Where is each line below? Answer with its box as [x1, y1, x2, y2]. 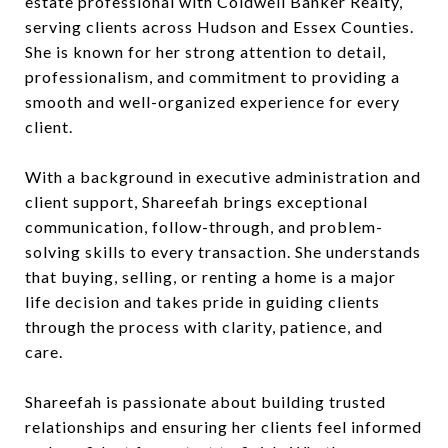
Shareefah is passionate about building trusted [25, 391, 386, 411]
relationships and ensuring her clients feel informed [25, 416, 422, 436]
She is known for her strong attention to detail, [25, 41, 386, 61]
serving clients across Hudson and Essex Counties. [25, 16, 414, 36]
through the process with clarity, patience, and [25, 316, 383, 336]
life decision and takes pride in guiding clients [25, 291, 380, 311]
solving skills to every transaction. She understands [25, 241, 421, 261]
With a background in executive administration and [25, 166, 421, 186]
